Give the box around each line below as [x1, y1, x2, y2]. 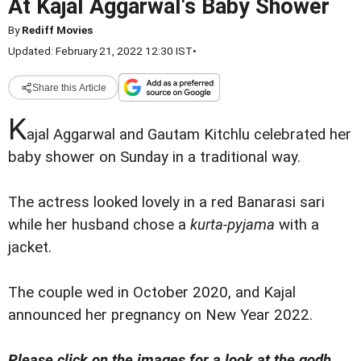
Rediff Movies [22, 23, 93, 36]
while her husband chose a [8, 216, 190, 234]
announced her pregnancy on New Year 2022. [8, 306, 313, 325]
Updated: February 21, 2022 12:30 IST [8, 44, 193, 57]
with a [275, 216, 319, 234]
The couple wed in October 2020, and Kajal [8, 284, 296, 302]
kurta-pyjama [190, 216, 275, 234]
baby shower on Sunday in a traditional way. [8, 148, 301, 166]
